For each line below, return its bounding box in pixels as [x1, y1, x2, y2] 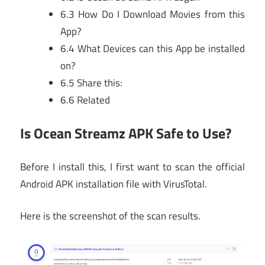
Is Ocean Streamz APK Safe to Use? [20, 122, 231, 144]
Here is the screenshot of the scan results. [20, 208, 201, 224]
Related [75, 92, 110, 108]
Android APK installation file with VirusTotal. [20, 176, 207, 192]
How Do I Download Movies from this [75, 6, 245, 22]
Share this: [75, 75, 122, 91]
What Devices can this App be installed [75, 40, 245, 56]
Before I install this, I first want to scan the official [20, 159, 245, 174]
